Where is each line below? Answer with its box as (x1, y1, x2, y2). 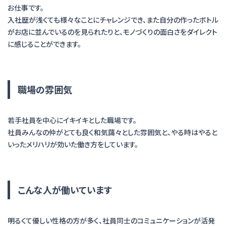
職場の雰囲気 (18, 83, 72, 96)
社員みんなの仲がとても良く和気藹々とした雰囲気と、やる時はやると (8, 127, 217, 137)
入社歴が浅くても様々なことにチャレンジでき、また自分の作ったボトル (8, 15, 218, 25)
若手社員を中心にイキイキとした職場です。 (8, 115, 137, 125)
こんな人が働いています (18, 183, 112, 196)
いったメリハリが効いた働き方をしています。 (8, 139, 138, 149)
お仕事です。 (8, 3, 44, 13)
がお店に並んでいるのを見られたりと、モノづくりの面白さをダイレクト (8, 27, 217, 37)
